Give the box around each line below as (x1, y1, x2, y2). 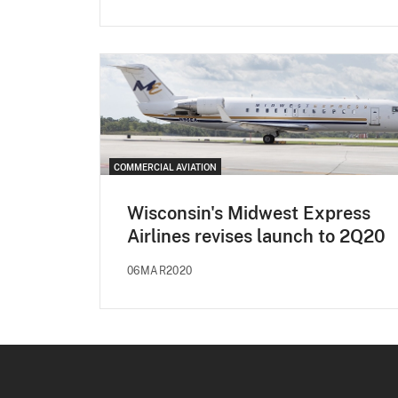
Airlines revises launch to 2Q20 (127, 225, 386, 247)
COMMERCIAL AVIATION (114, 161, 217, 172)
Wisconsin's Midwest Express (127, 202, 370, 224)
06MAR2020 (127, 264, 193, 277)
